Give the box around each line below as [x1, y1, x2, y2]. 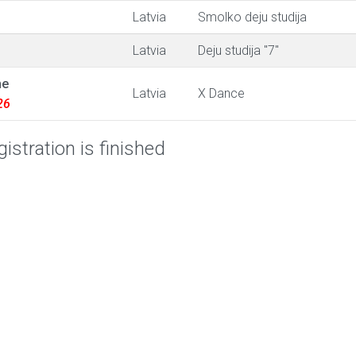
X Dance [198, 86, 245, 101]
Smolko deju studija [198, 10, 307, 25]
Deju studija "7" [198, 43, 279, 58]
